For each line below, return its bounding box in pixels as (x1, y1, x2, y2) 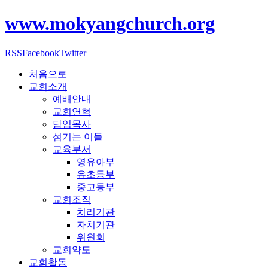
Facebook (22, 47, 59, 58)
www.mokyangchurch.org (5, 13, 215, 35)
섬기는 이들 (53, 131, 103, 142)
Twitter (59, 47, 86, 58)
